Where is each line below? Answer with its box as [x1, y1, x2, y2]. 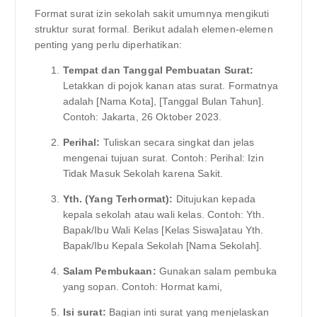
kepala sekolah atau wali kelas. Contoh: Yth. [62, 208, 265, 220]
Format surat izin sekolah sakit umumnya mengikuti [34, 7, 270, 19]
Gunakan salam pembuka [156, 265, 277, 277]
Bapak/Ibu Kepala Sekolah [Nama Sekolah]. [62, 239, 263, 251]
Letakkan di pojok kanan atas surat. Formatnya [62, 79, 278, 91]
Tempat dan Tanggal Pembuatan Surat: [62, 64, 254, 76]
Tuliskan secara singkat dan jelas [100, 136, 255, 148]
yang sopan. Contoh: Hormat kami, [62, 281, 223, 293]
